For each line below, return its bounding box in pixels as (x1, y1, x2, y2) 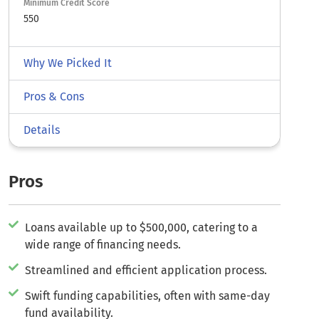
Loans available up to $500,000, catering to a (24, 221, 258, 235)
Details (23, 123, 60, 137)
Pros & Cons (23, 90, 84, 104)
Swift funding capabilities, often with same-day (24, 289, 270, 303)
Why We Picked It (23, 56, 112, 70)
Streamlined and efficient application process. (24, 263, 267, 278)
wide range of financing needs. (24, 238, 181, 252)
